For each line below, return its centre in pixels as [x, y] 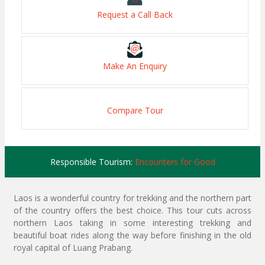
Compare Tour [135, 111]
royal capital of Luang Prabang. [73, 248]
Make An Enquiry [135, 66]
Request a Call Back [135, 15]
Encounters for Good [175, 162]
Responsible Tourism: [92, 162]
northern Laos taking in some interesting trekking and [132, 223]
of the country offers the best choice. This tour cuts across [132, 211]
